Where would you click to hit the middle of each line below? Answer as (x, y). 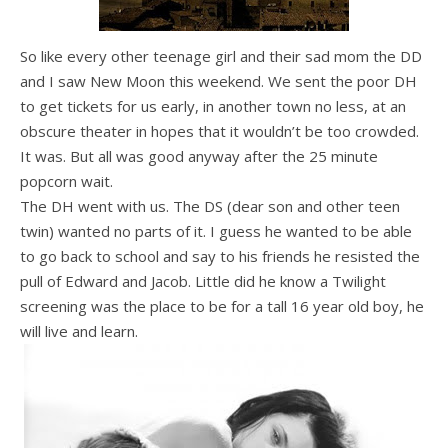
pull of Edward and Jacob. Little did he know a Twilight (203, 281)
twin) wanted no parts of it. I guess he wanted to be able (216, 231)
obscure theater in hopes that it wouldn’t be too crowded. (219, 131)
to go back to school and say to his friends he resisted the (220, 256)
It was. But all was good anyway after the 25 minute (199, 156)
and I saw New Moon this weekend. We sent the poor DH (218, 81)
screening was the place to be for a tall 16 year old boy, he (222, 306)
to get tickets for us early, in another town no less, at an (213, 106)
